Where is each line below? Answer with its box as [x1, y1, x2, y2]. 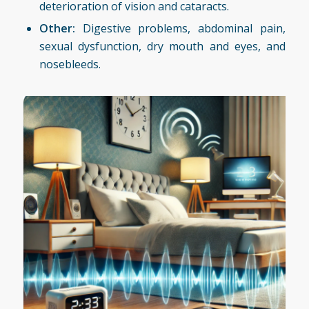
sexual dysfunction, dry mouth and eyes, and [39, 38, 286, 54]
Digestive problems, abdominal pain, [74, 20, 286, 36]
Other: [39, 20, 75, 36]
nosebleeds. [39, 56, 101, 72]
